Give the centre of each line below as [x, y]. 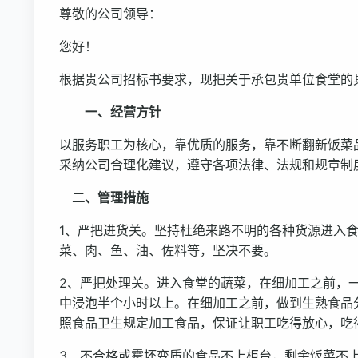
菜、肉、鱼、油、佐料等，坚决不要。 [168, 250]
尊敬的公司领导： [110, 14]
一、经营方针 [117, 112]
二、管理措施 [104, 197]
